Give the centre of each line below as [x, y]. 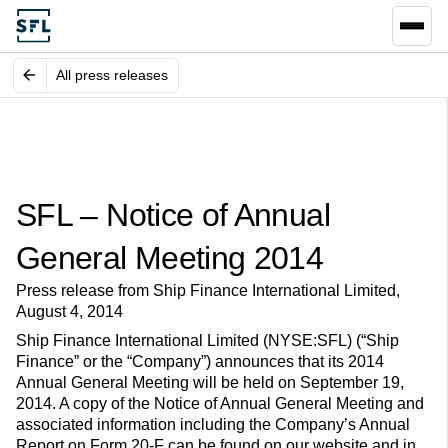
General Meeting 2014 [170, 258]
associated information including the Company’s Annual [213, 425]
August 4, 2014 [69, 312]
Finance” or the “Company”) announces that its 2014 [200, 362]
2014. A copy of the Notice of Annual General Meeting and [220, 404]
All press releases [112, 74]
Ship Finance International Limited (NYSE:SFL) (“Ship [207, 341]
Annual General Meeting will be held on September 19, [210, 383]
